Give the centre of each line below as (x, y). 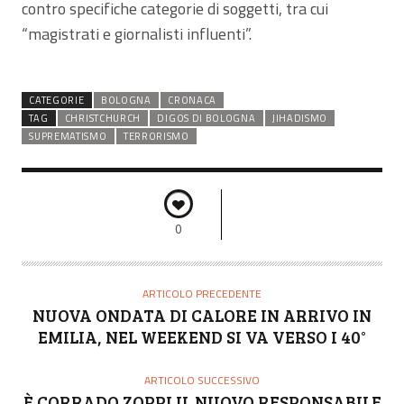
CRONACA (192, 101)
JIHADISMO (300, 119)
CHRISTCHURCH (103, 119)
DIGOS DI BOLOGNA (207, 119)
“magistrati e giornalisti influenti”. (137, 34)
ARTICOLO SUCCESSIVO (202, 381)
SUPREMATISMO (68, 137)
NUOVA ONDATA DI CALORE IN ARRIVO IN (202, 316)
